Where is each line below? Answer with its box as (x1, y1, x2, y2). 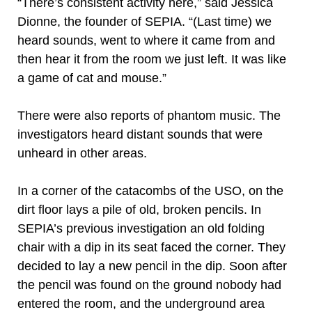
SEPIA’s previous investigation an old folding (17, 221, 265, 235)
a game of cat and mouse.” (17, 71, 166, 85)
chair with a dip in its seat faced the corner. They (17, 240, 286, 254)
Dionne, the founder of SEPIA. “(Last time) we (17, 15, 272, 29)
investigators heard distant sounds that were (17, 127, 263, 141)
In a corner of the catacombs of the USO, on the (17, 184, 283, 198)
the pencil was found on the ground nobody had (17, 278, 281, 292)
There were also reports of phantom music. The (17, 109, 281, 123)
